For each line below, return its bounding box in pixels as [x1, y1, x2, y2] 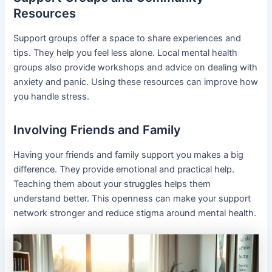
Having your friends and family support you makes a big [13, 149, 244, 160]
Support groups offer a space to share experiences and [13, 32, 242, 44]
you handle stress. [13, 90, 90, 102]
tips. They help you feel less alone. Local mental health [13, 47, 238, 58]
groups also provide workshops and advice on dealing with [13, 61, 258, 73]
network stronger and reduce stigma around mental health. [13, 207, 257, 219]
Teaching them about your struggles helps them [13, 178, 211, 189]
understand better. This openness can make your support [13, 192, 251, 204]
